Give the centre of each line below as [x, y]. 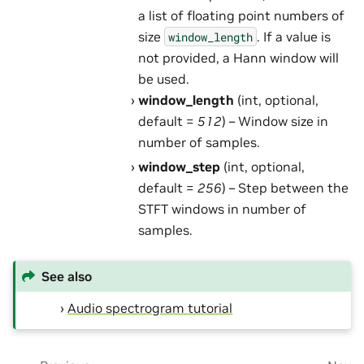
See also [67, 277]
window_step [180, 166]
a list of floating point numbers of [242, 15]
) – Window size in [275, 121]
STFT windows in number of [223, 208]
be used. [164, 78]
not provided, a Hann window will [239, 57]
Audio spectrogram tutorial [150, 308]
